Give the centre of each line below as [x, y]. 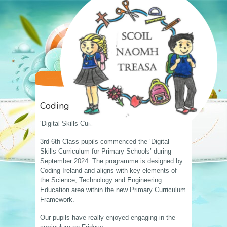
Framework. [57, 200]
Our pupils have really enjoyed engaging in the [108, 218]
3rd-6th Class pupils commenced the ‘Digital [105, 142]
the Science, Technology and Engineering [101, 180]
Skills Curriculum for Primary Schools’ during [106, 152]
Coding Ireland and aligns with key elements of [108, 171]
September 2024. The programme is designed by [111, 161]
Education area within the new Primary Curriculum [113, 190]
